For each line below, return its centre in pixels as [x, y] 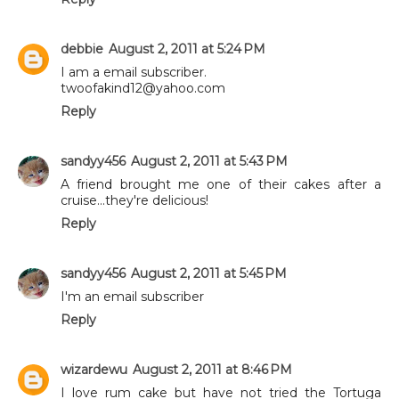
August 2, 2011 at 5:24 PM [187, 49]
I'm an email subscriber [132, 296]
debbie [82, 49]
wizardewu [94, 369]
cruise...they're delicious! [134, 200]
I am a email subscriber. [134, 72]
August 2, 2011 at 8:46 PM [212, 369]
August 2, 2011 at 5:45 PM [209, 273]
